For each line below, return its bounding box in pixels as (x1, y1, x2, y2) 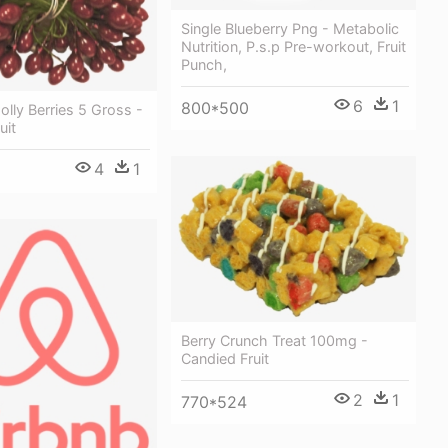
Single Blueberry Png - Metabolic (181, 19, 399, 37)
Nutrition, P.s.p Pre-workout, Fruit (181, 37, 406, 55)
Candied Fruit (181, 349, 269, 367)
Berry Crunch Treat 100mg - (181, 331, 368, 349)
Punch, (181, 55, 227, 73)
